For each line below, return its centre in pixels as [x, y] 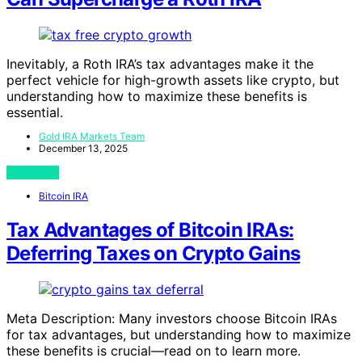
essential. [35, 113]
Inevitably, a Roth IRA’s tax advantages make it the [160, 64]
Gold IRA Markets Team [92, 137]
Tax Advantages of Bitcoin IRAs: [150, 230]
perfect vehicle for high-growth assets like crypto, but [173, 80]
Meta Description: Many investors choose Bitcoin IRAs [172, 318]
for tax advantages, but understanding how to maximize [179, 334]
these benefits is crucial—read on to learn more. [154, 350]
